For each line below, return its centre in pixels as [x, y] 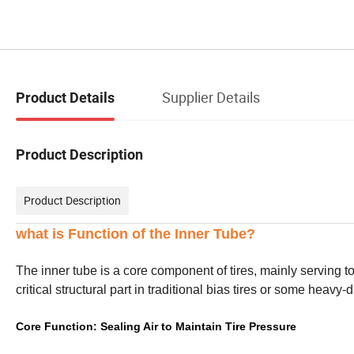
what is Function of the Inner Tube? [136, 233]
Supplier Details [211, 97]
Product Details [65, 97]
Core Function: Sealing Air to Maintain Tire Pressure [156, 326]
